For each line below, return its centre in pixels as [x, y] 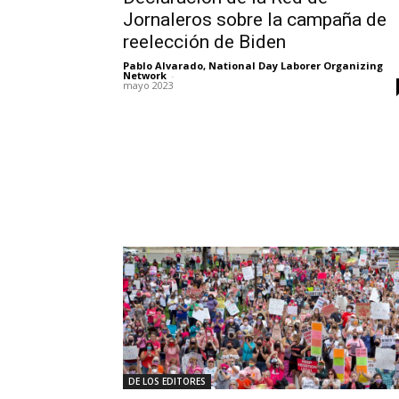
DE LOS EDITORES [167, 381]
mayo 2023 [148, 85]
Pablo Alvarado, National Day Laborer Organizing [253, 66]
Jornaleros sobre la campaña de [255, 20]
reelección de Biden [204, 42]
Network [145, 76]
